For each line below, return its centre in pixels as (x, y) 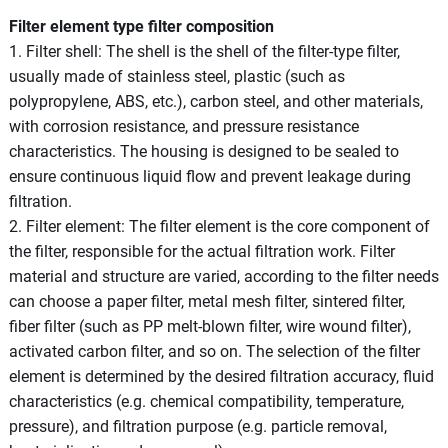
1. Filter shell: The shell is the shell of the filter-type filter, (204, 51)
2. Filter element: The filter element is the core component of (219, 226)
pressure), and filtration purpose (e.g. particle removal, (197, 426)
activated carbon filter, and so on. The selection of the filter (214, 351)
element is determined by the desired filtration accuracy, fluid (221, 376)
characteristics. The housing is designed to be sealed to (203, 151)
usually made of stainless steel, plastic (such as (176, 76)
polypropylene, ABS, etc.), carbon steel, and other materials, (215, 101)
